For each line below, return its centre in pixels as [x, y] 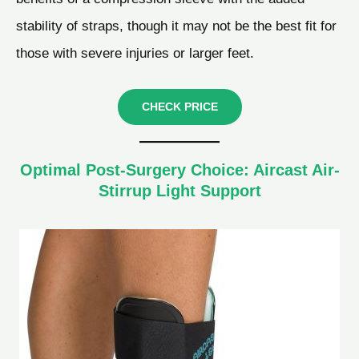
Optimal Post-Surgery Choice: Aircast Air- [179, 169]
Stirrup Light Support [179, 190]
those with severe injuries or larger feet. [135, 53]
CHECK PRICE [179, 107]
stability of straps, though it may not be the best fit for [176, 26]
